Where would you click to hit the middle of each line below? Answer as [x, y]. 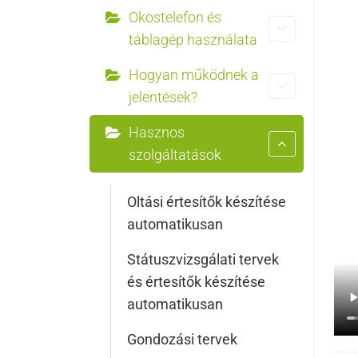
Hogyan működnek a [194, 75]
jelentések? [163, 97]
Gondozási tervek [182, 339]
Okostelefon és [175, 17]
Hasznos [157, 132]
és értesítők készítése [196, 282]
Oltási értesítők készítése [207, 202]
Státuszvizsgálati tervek [203, 259]
